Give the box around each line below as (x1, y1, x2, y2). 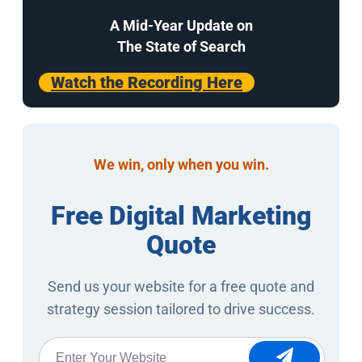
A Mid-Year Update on (109, 16, 253, 34)
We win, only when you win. (93, 155, 269, 173)
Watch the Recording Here (51, 72, 242, 92)
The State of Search (116, 37, 246, 55)
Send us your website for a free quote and (48, 277, 314, 295)
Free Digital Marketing (51, 200, 311, 231)
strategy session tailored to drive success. (47, 300, 315, 318)
